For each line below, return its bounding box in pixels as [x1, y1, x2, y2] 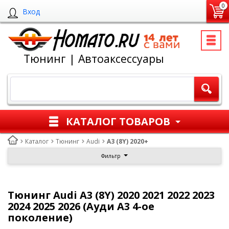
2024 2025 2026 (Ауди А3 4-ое [8, 199, 154, 213]
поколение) [8, 211, 73, 224]
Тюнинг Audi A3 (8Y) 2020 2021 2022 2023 [8, 188, 215, 202]
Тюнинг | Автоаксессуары [24, 51, 164, 66]
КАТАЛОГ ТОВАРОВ [66, 114, 170, 128]
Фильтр [101, 152, 120, 159]
